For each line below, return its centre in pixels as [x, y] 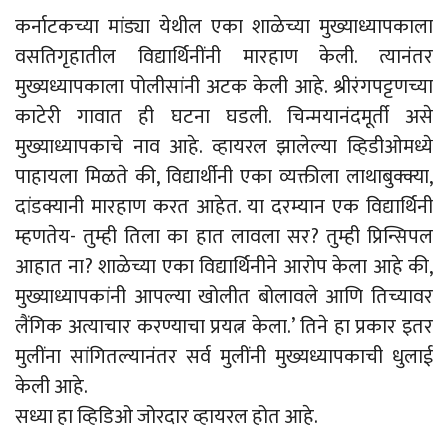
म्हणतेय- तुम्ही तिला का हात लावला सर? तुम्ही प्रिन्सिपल [224, 237]
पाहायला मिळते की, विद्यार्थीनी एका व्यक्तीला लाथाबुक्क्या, [224, 177]
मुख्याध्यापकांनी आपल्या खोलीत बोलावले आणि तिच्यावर [224, 297]
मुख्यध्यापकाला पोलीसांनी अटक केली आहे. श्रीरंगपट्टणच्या [224, 87]
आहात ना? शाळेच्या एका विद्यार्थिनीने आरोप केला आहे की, [224, 267]
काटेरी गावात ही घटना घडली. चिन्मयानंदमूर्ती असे [224, 117]
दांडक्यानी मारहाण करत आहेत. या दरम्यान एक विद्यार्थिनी [224, 207]
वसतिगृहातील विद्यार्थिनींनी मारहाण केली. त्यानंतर [224, 57]
